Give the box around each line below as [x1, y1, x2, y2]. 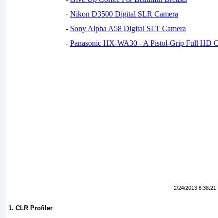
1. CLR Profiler [8, 204, 53, 212]
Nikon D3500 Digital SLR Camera [70, 10, 178, 18]
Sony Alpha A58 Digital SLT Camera [70, 24, 186, 33]
